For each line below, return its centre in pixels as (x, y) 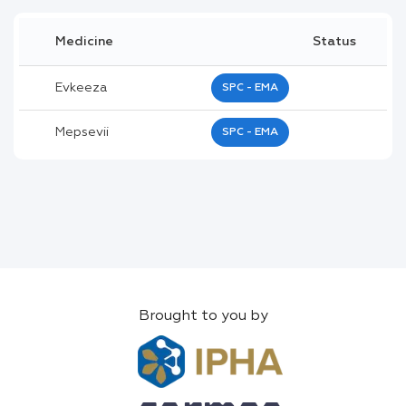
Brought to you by (203, 317)
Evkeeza (81, 87)
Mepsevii (82, 132)
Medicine (84, 41)
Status (334, 41)
